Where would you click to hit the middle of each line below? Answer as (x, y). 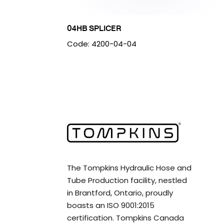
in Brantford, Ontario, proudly (120, 192)
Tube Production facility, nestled (127, 180)
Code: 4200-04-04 (102, 44)
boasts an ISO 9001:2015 (111, 205)
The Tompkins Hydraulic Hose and (129, 167)
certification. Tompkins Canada (126, 217)
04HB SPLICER (94, 28)
